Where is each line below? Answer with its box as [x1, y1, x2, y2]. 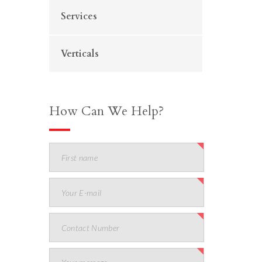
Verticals [60, 47, 99, 60]
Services [60, 10, 97, 23]
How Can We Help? [49, 102, 164, 120]
